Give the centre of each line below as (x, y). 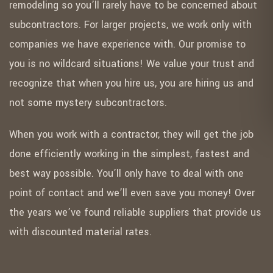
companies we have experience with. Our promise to (127, 44)
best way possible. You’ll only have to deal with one (126, 174)
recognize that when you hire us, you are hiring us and (131, 83)
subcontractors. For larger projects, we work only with (130, 25)
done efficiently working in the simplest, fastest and (129, 154)
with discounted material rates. (80, 232)
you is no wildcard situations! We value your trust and (131, 64)
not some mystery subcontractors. (88, 103)
